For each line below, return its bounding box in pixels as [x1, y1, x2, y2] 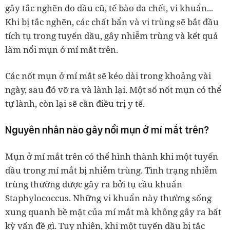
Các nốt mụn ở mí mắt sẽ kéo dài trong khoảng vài [5, 69, 211, 82]
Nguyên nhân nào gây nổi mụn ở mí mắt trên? [5, 123, 209, 136]
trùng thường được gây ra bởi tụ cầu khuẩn [5, 178, 182, 190]
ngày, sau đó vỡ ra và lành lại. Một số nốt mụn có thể [5, 83, 221, 95]
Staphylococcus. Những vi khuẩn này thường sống [5, 191, 212, 204]
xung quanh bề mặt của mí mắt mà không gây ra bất [5, 205, 221, 218]
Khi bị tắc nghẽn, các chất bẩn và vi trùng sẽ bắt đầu [5, 15, 219, 28]
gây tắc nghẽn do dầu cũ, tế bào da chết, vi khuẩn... [5, 2, 213, 14]
